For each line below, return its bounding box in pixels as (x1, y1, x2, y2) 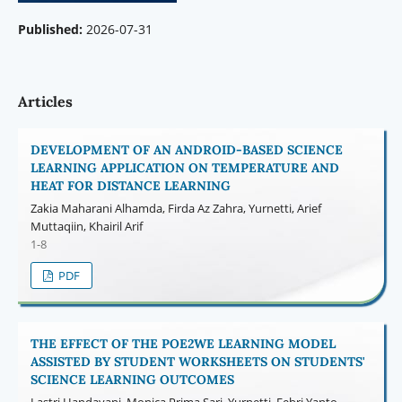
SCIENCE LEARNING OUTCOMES (30, 371, 234, 388)
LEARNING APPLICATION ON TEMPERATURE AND (30, 160, 339, 177)
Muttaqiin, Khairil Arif (30, 218, 143, 234)
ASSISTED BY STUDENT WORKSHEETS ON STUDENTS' (30, 353, 365, 370)
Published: (17, 21, 86, 38)
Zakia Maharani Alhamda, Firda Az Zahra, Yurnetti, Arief (30, 200, 321, 216)
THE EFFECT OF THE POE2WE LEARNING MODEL (30, 335, 336, 352)
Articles (17, 92, 73, 110)
